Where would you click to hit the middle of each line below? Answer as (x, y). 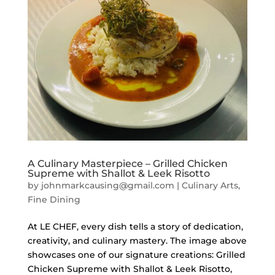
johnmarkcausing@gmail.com (107, 186)
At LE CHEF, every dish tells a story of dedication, (135, 227)
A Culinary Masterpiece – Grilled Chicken (127, 164)
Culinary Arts (210, 186)
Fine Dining (54, 200)
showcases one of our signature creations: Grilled (136, 255)
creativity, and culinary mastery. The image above (137, 241)
